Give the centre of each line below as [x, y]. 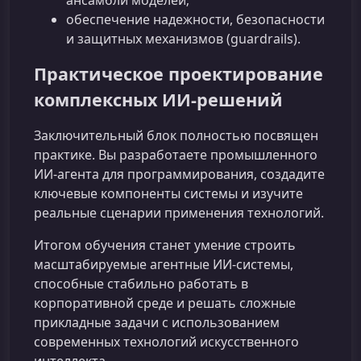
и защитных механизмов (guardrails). [183, 39]
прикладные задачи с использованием [157, 323]
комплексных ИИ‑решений [158, 100]
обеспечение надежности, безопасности [195, 20]
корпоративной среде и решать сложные [165, 303]
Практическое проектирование [178, 74]
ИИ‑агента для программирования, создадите [179, 174]
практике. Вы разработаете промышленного [176, 155]
